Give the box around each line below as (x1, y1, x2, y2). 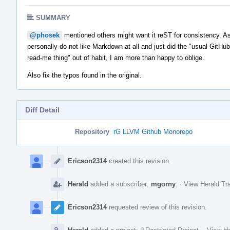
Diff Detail (25, 105, 60, 114)
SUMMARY (36, 13, 70, 22)
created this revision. (107, 157, 171, 165)
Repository (75, 127, 109, 136)
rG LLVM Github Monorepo (113, 127, 193, 136)
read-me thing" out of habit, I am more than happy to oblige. (27, 53, 204, 62)
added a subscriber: (88, 180, 151, 188)
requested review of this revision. (107, 203, 207, 211)
